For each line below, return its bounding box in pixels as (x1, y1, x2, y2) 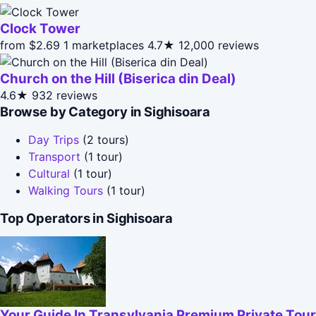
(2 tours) (79, 132, 129, 147)
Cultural (28, 166, 70, 181)
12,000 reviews (178, 37, 259, 52)
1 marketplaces (63, 37, 144, 52)
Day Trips (28, 132, 79, 147)
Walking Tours (28, 183, 103, 197)
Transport (28, 149, 80, 164)
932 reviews (32, 87, 97, 102)
